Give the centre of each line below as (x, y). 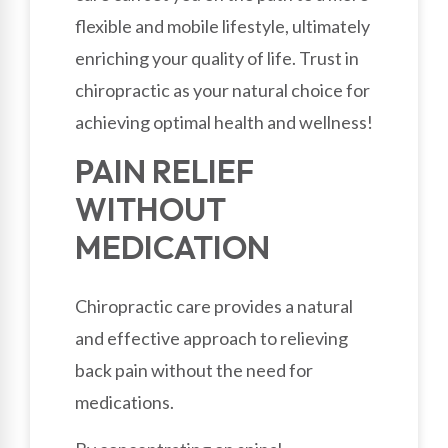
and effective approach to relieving (211, 338)
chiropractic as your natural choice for (222, 89)
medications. (124, 402)
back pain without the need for (194, 370)
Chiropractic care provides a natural (214, 306)
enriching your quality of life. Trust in (217, 57)
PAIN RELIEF (164, 171)
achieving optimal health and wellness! (224, 121)
